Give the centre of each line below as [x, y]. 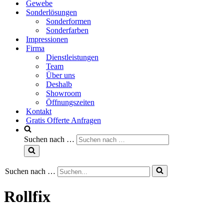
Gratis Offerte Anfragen [63, 120]
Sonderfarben [67, 30]
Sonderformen [68, 21]
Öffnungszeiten [70, 102]
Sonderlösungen [51, 12]
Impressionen [47, 39]
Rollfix [27, 197]
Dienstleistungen [72, 57]
